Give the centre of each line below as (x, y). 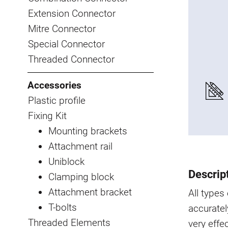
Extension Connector (72, 13)
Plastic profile (57, 100)
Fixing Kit (47, 116)
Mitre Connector (62, 28)
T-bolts (63, 207)
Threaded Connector (71, 59)
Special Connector (66, 44)
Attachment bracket (90, 192)
